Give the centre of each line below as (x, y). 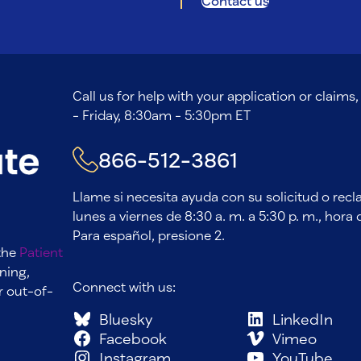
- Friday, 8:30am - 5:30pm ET (161, 114)
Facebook (133, 338)
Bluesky (125, 319)
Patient (41, 252)
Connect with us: (124, 286)
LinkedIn (302, 319)
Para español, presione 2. (148, 234)
